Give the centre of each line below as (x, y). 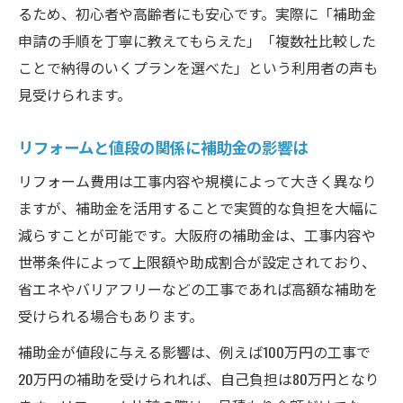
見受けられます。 (75, 94)
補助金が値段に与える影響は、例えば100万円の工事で (194, 351)
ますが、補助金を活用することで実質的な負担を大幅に (198, 207)
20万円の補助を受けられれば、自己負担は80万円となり (199, 378)
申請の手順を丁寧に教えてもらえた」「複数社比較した (197, 40)
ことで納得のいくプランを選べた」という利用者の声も (198, 67)
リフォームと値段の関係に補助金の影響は (163, 146)
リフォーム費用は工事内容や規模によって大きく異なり (197, 180)
